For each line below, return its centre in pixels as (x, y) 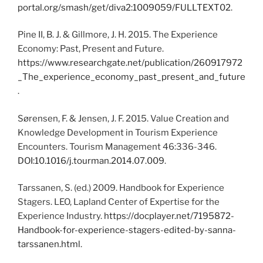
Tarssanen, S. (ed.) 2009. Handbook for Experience (121, 188)
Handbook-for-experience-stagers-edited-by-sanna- (127, 230)
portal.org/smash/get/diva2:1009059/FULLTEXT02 (124, 7)
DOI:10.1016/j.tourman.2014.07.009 (91, 161)
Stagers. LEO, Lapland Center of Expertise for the (119, 202)
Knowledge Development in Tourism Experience (118, 132)
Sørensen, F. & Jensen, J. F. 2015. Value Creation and (123, 118)
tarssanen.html (49, 245)
